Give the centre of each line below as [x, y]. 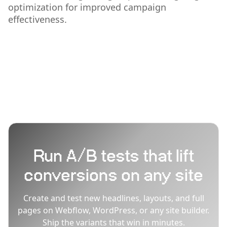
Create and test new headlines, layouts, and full [113, 198]
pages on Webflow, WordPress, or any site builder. [113, 210]
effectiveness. [37, 19]
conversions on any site [113, 176]
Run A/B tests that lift [113, 157]
